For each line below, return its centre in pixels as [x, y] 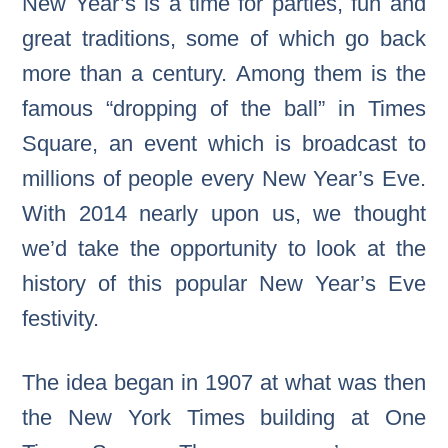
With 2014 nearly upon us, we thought [224, 213]
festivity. [61, 318]
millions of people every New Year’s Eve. [224, 178]
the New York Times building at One [224, 417]
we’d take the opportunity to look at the [224, 248]
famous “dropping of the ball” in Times [224, 108]
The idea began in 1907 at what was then [224, 382]
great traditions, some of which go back [224, 38]
